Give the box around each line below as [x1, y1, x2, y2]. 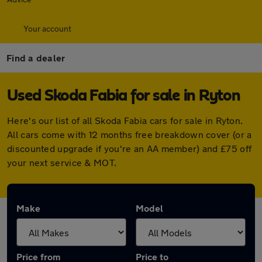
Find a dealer [6, 52, 65, 63]
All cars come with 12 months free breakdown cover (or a [7, 129, 252, 140]
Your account [23, 23, 71, 33]
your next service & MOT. [7, 157, 117, 168]
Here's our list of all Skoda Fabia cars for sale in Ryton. [7, 115, 243, 126]
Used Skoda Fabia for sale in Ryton [7, 88, 240, 104]
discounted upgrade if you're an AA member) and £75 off [7, 143, 252, 154]
